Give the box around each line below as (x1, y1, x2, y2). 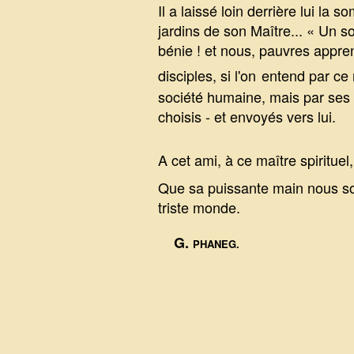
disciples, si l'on (157, 65, 256, 85)
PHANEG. (192, 236, 239, 251)
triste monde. (157, 197, 240, 217)
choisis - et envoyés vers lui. (157, 106, 336, 126)
